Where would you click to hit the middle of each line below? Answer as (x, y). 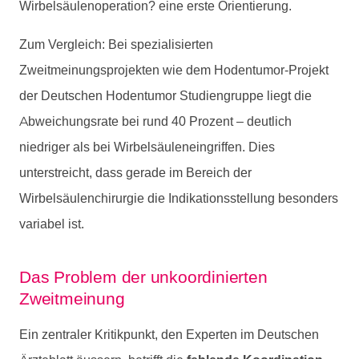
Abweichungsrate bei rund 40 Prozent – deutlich (155, 122)
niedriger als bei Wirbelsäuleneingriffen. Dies (147, 147)
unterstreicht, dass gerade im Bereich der (135, 173)
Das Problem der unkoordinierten (143, 276)
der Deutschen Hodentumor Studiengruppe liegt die (165, 96)
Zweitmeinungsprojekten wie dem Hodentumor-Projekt (174, 71)
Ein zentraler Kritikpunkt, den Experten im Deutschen (169, 334)
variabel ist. (52, 224)
